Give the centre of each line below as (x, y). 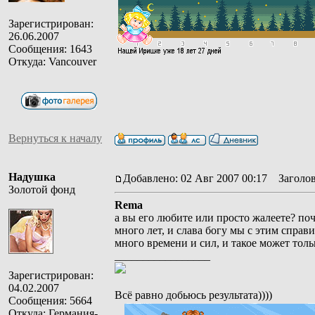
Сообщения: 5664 (50, 300)
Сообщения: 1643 (50, 49)
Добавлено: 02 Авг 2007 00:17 (195, 178)
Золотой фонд (42, 189)
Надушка (32, 176)
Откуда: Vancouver (52, 61)
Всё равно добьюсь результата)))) (193, 295)
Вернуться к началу (55, 138)
